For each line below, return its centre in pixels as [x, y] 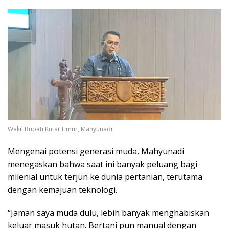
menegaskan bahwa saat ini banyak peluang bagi [102, 164]
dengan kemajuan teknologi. [62, 190]
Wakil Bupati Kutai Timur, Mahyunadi [60, 129]
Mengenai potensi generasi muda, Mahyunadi [96, 151]
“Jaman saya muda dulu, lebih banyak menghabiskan [108, 213]
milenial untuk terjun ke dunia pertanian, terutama [105, 177]
